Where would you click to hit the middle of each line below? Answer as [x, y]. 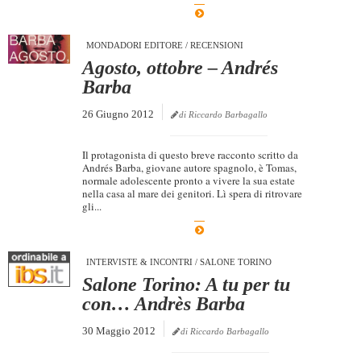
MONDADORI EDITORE [134, 45]
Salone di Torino [89, 322]
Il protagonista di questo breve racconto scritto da [190, 154]
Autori [66, 106]
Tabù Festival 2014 [94, 269]
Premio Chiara [83, 243]
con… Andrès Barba [163, 303]
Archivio [47, 77]
